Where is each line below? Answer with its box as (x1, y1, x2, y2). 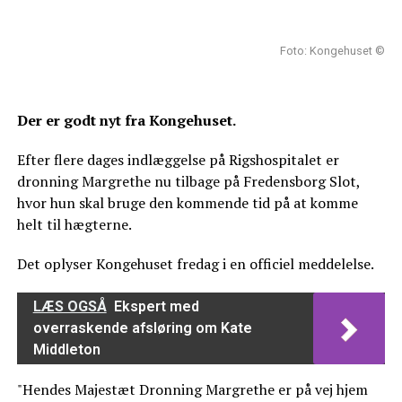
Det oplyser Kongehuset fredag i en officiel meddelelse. (16, 253, 374, 274)
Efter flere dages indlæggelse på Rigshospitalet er (16, 149, 339, 170)
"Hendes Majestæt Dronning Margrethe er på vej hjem (16, 379, 368, 399)
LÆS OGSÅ (32, 297, 107, 315)
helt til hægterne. (16, 214, 132, 234)
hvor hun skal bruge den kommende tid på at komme (16, 192, 358, 213)
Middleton (32, 340, 100, 358)
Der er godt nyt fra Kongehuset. (16, 109, 236, 130)
